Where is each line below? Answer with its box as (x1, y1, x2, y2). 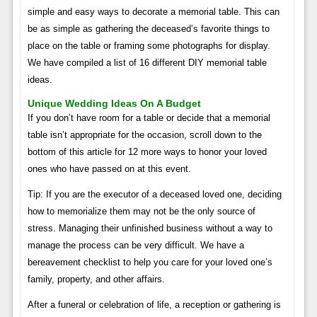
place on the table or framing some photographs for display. (27, 40, 270, 51)
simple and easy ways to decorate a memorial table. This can (27, 6, 279, 17)
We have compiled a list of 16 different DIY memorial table (27, 57, 267, 68)
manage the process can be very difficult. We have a (27, 239, 244, 250)
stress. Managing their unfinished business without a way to (27, 222, 272, 234)
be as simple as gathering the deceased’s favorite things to (27, 23, 270, 34)
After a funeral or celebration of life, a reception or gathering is (27, 299, 281, 310)
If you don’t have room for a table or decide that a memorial (27, 112, 270, 123)
